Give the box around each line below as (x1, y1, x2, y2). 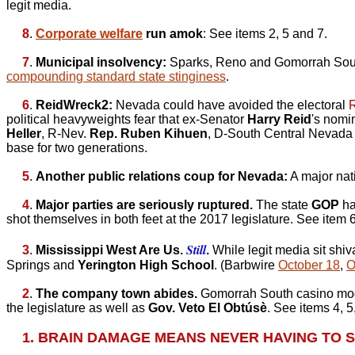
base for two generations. (6, 141, 147, 155)
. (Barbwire (214, 258, 278, 272)
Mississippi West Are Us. (36, 243, 183, 257)
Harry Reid (247, 113, 311, 126)
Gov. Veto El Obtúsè (148, 301, 267, 315)
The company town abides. (36, 287, 197, 300)
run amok (143, 27, 203, 40)
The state (253, 198, 311, 212)
